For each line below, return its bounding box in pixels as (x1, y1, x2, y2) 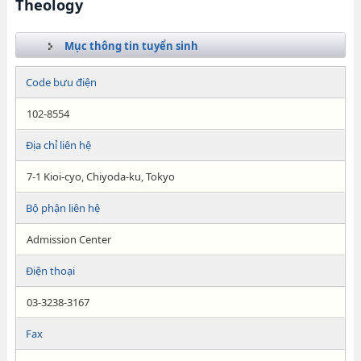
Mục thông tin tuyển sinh (64, 39, 198, 53)
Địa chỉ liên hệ (25, 138, 91, 152)
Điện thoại (25, 263, 75, 278)
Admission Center (26, 232, 111, 247)
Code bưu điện (25, 75, 97, 89)
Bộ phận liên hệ (25, 201, 100, 215)
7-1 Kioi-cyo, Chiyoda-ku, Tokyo (26, 169, 175, 184)
